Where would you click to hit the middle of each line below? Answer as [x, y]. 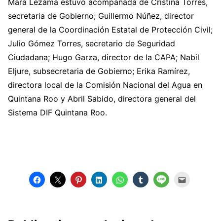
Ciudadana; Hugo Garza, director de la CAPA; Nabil [104, 57]
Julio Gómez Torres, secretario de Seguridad [92, 43]
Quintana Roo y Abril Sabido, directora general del [102, 98]
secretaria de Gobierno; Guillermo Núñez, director [101, 16]
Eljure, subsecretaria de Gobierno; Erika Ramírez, [99, 71]
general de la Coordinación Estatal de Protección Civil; [110, 29]
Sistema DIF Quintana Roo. [57, 112]
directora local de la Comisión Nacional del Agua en [105, 85]
